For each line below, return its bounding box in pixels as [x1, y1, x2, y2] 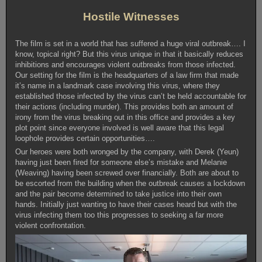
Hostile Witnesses [82, 11, 180, 23]
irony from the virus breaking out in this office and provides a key [15, 113, 236, 122]
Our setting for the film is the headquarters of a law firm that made [15, 71, 239, 80]
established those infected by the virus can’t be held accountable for [15, 92, 247, 101]
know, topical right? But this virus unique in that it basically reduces [15, 50, 244, 59]
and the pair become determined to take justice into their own [15, 189, 222, 199]
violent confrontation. [15, 221, 89, 230]
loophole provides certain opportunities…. [15, 134, 156, 143]
